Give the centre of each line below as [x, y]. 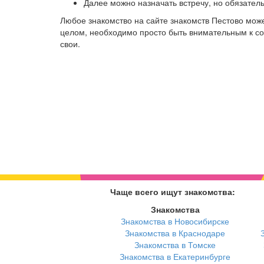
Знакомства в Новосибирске [175, 221]
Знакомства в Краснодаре [175, 233]
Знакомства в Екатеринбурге [175, 257]
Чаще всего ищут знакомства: [173, 192]
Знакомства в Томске [175, 245]
